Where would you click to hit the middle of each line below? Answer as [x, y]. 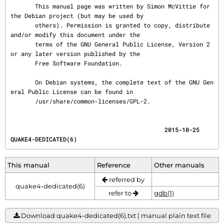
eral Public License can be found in [72, 91]
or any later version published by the [75, 53]
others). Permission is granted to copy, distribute [23, 25]
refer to [120, 193]
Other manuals [179, 165]
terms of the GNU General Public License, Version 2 [23, 44]
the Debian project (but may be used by [77, 15]
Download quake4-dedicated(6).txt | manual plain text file [116, 216]
